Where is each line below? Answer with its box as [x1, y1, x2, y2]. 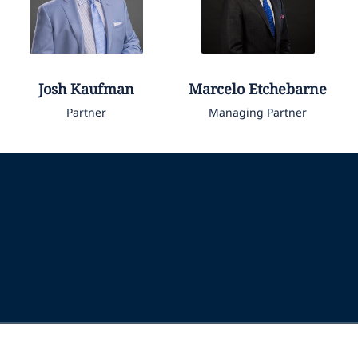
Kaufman [70, 78, 134, 98]
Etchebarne [249, 78, 328, 98]
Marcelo [189, 78, 245, 98]
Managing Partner [209, 104, 308, 120]
